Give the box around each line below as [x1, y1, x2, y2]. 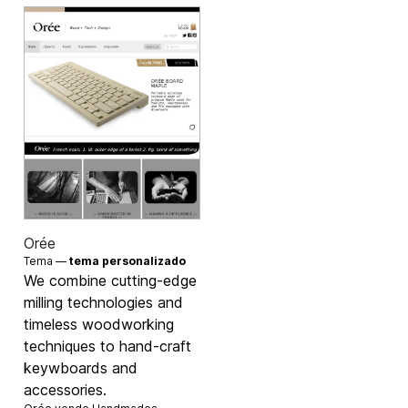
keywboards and [24, 359, 138, 378]
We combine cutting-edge [24, 271, 198, 291]
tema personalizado [69, 254, 187, 269]
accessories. [24, 381, 107, 400]
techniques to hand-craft [24, 337, 192, 356]
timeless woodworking [24, 315, 175, 334]
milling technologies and [24, 293, 184, 312]
